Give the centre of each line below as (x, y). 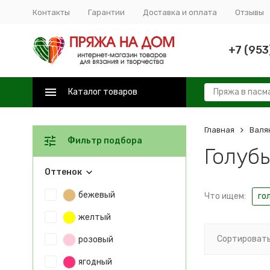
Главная (219, 130)
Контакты (51, 12)
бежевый (96, 195)
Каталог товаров (102, 92)
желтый (94, 217)
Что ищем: (225, 196)
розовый (96, 240)
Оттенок (63, 172)
